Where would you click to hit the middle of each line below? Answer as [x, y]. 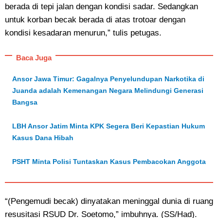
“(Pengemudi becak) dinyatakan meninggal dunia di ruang [109, 201]
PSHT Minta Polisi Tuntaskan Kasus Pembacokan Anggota [109, 162]
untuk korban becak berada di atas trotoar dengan [95, 20]
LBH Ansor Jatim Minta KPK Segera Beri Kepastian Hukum [109, 126]
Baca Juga [34, 58]
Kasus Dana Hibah [43, 138]
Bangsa [25, 102]
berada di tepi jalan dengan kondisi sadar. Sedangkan [101, 7]
